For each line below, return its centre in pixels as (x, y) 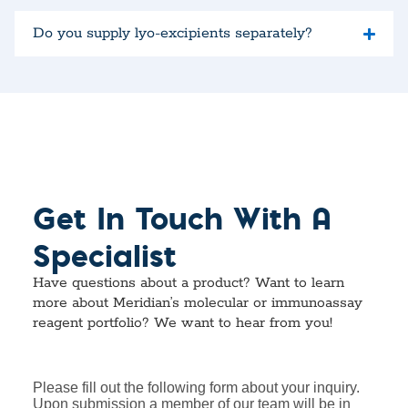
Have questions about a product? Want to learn (189, 284)
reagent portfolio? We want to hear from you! (183, 324)
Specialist (105, 255)
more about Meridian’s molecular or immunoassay (198, 304)
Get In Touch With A (182, 218)
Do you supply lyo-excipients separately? (173, 34)
